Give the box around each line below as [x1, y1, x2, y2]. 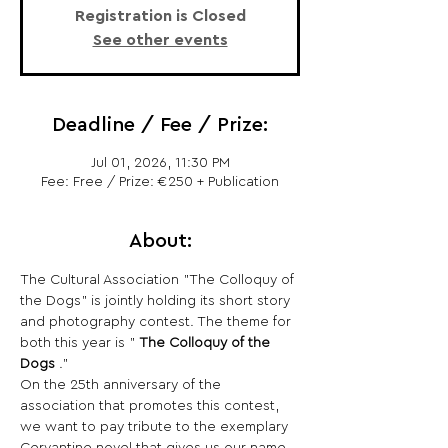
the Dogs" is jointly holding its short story [20, 294, 294, 308]
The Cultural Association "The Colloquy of [20, 273, 298, 287]
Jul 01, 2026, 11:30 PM [90, 156, 230, 170]
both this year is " [20, 336, 139, 350]
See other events [92, 32, 228, 48]
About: [128, 231, 192, 251]
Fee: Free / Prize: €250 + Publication [41, 175, 279, 189]
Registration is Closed [74, 8, 246, 24]
